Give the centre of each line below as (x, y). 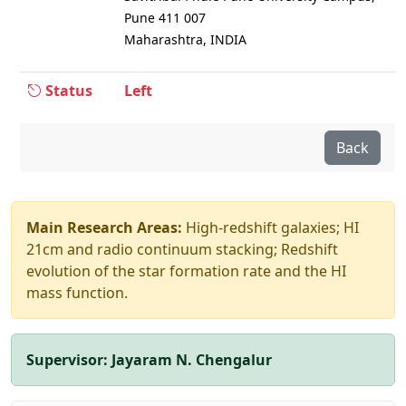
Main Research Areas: (104, 227)
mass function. (77, 292)
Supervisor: (67, 359)
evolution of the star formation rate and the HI (186, 271)
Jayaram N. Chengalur (192, 359)
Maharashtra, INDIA (185, 39)
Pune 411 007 (164, 17)
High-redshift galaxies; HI (271, 227)
